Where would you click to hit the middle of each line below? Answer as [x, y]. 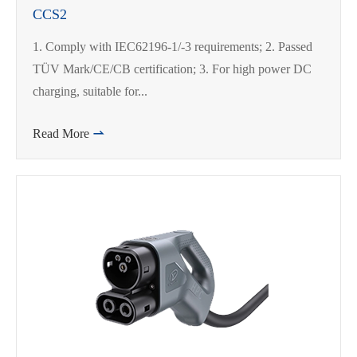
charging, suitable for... [90, 91]
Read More [63, 133]
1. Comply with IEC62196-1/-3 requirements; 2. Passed [173, 47]
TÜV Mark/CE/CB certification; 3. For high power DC [172, 69]
